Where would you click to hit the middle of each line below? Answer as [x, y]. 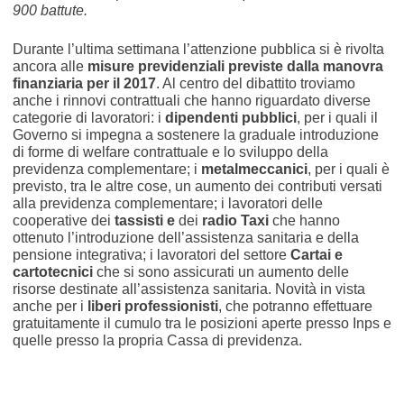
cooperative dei [61, 220]
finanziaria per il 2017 [84, 83]
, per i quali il [337, 117]
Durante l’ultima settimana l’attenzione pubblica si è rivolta [198, 49]
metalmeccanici [254, 169]
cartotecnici [52, 271]
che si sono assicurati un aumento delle [220, 271]
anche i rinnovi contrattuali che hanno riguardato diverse [191, 100]
